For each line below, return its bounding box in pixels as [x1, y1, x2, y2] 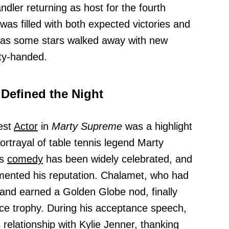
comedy [7, 153, 43, 165]
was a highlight [122, 121, 192, 132]
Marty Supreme [52, 121, 122, 132]
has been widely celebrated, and [43, 153, 192, 165]
